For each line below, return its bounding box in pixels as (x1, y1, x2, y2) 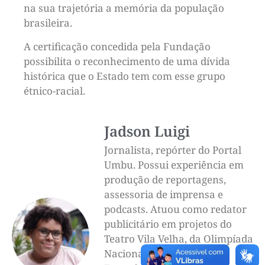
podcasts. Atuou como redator (104, 202, 247, 216)
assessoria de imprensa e (104, 188, 223, 201)
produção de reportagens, (104, 173, 226, 186)
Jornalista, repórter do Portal (104, 143, 241, 157)
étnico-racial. (24, 83, 85, 98)
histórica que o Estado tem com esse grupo (24, 69, 225, 83)
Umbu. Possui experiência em (104, 158, 244, 172)
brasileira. (24, 16, 72, 30)
